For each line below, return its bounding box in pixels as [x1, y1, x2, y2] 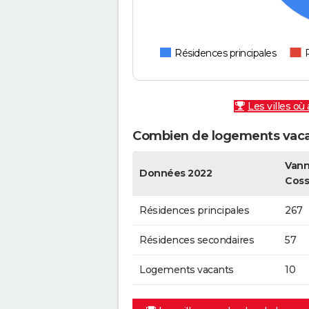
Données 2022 [139, 166, 212, 179]
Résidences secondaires [139, 233, 254, 246]
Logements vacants [139, 263, 234, 276]
